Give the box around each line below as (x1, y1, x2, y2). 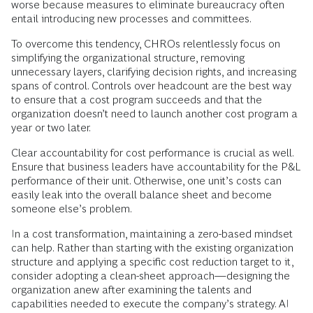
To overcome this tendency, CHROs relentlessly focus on (11, 38, 280, 50)
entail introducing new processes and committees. (11, 13, 252, 25)
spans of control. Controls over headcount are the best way (11, 80, 291, 92)
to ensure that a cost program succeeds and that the (11, 94, 262, 106)
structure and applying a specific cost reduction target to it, (11, 256, 293, 268)
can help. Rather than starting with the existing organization (11, 242, 293, 254)
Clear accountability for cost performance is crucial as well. (11, 147, 293, 159)
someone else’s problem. (11, 203, 132, 215)
